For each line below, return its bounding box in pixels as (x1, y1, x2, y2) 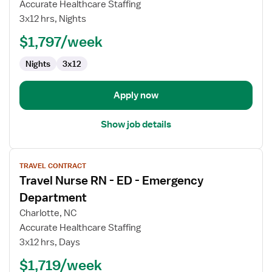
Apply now (114, 89, 158, 101)
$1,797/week (19, 33, 103, 50)
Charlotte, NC (19, 207, 76, 219)
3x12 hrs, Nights (19, 13, 86, 25)
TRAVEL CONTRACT (19, 161, 86, 171)
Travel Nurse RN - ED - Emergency (19, 173, 203, 188)
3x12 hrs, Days (19, 236, 80, 248)
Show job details (101, 118, 171, 131)
